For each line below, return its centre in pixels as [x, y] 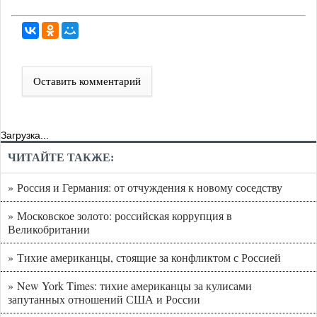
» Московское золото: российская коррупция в [120, 216]
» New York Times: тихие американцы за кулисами [130, 286]
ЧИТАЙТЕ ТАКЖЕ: [61, 158]
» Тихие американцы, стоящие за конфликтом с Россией [144, 258]
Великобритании [49, 229]
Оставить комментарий [87, 82]
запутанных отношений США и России [104, 299]
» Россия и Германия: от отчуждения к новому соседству [145, 188]
